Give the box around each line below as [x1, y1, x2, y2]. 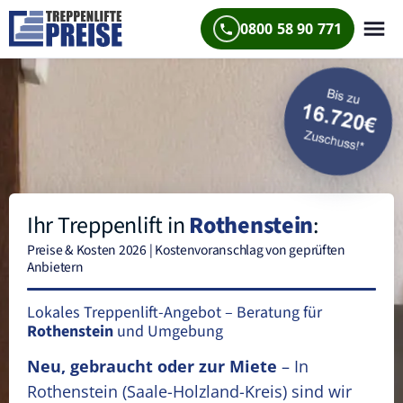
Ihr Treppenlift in [27, 209, 190, 242]
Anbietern [27, 257, 84, 277]
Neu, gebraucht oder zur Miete [27, 355, 277, 377]
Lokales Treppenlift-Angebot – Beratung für [27, 301, 322, 324]
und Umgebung [113, 320, 223, 343]
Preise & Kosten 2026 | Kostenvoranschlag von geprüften [27, 240, 345, 260]
